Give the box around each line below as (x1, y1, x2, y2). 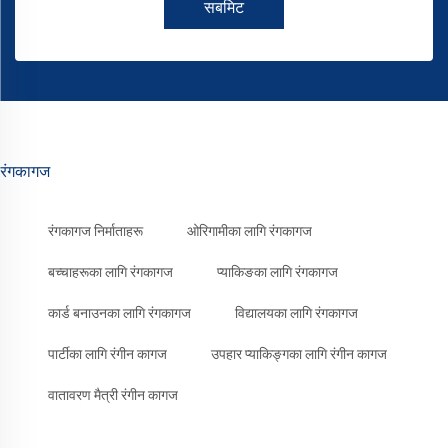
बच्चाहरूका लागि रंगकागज (48, 264, 173, 281)
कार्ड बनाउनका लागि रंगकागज (48, 305, 191, 322)
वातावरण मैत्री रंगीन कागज (48, 387, 178, 404)
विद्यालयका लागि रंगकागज (235, 305, 358, 322)
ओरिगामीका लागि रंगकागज (187, 223, 312, 240)
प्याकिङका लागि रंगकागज (217, 264, 338, 281)
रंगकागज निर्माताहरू (48, 223, 143, 240)
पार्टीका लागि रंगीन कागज (48, 346, 167, 363)
